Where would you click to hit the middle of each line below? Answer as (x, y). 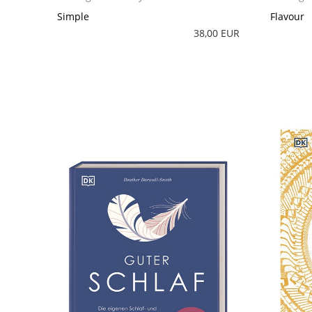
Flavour (288, 16)
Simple (73, 16)
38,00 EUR (216, 33)
